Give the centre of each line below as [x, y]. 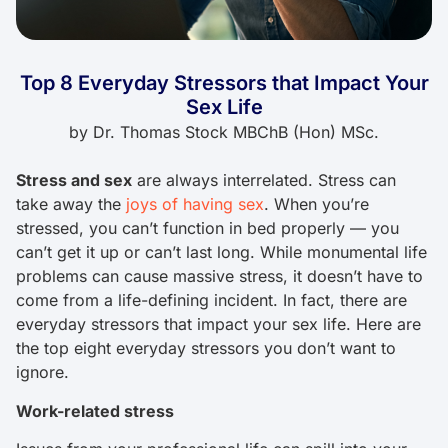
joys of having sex [195, 204]
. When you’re [316, 204]
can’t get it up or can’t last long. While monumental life [221, 252]
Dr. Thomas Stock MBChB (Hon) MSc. [233, 132]
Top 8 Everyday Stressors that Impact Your [224, 83]
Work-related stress [95, 410]
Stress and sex [74, 180]
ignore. [45, 372]
